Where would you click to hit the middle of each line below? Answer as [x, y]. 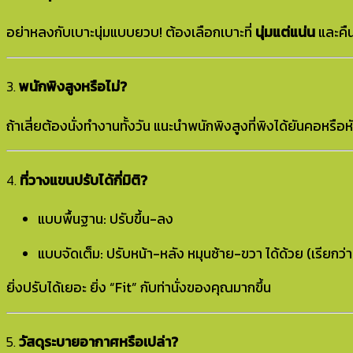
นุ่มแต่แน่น [285, 33]
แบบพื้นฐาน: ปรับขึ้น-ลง [106, 219]
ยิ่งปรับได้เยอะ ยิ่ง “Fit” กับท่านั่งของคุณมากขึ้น [139, 288]
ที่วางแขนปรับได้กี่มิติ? [84, 180]
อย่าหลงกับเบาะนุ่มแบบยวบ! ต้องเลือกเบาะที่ [131, 33]
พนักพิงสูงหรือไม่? [73, 87]
